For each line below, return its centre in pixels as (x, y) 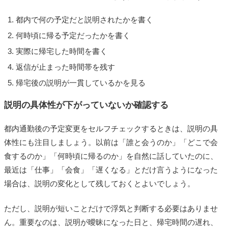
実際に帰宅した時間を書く (61, 51)
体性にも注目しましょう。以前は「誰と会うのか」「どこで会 (111, 142)
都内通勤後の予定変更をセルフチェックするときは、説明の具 (111, 129)
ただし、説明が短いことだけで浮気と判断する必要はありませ (111, 209)
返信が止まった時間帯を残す (65, 67)
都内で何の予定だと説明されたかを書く (84, 20)
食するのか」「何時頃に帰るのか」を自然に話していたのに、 (111, 156)
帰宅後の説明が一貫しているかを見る (80, 83)
